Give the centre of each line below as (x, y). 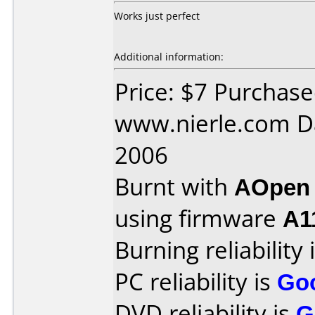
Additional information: (169, 57)
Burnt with (174, 187)
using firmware (199, 218)
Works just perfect (157, 16)
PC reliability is (196, 282)
